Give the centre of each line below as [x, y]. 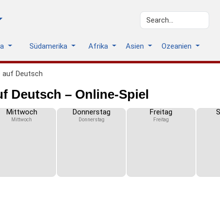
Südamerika [49, 46]
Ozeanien [178, 46]
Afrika [99, 46]
